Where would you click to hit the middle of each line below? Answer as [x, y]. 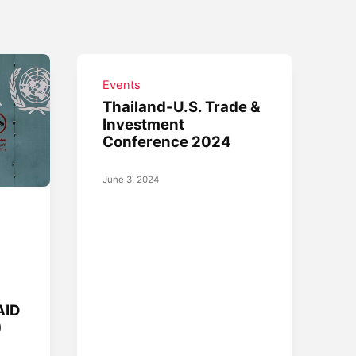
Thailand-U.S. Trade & [182, 107]
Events [122, 85]
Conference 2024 [167, 142]
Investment [144, 124]
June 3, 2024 [131, 180]
